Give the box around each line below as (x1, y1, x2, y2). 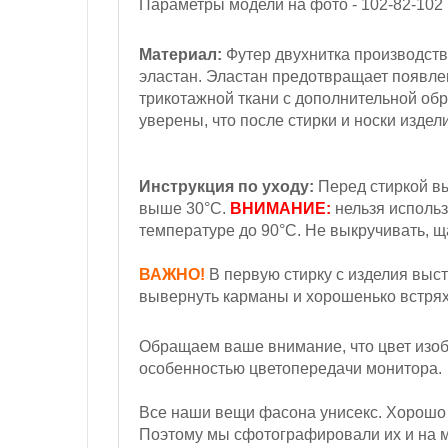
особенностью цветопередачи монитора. (139, 360, 442, 377)
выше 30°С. (139, 200, 230, 217)
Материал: (139, 46, 222, 63)
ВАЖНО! (139, 266, 205, 283)
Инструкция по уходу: (139, 178, 314, 195)
